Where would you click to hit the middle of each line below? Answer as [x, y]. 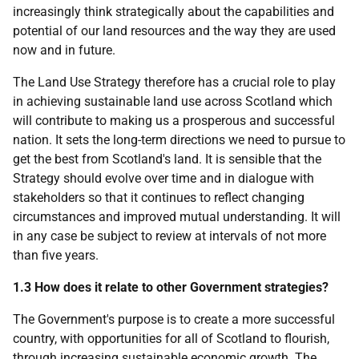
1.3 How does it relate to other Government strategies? [171, 287]
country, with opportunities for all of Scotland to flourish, [171, 339]
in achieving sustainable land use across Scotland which [173, 101]
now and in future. [64, 50]
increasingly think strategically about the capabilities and [173, 12]
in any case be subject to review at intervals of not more [169, 236]
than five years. [56, 255]
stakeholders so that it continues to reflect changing [159, 198]
